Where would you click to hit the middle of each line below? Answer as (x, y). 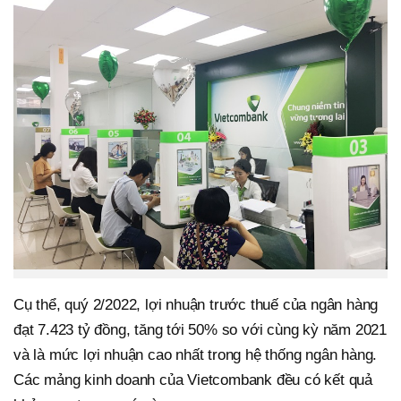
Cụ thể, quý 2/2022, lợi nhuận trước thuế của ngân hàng (196, 304)
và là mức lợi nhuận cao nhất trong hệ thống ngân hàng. (196, 354)
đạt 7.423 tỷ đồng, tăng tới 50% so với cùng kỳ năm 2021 (200, 329)
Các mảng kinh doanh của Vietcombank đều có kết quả (193, 380)
